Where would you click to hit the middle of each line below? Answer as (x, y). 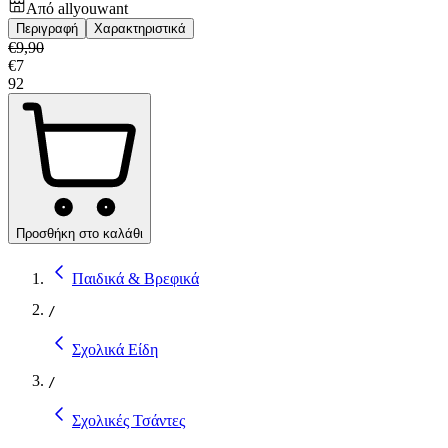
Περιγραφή (47, 28)
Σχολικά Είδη (115, 349)
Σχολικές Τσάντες (128, 420)
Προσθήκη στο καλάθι (79, 233)
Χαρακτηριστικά (140, 28)
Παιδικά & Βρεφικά (135, 278)
